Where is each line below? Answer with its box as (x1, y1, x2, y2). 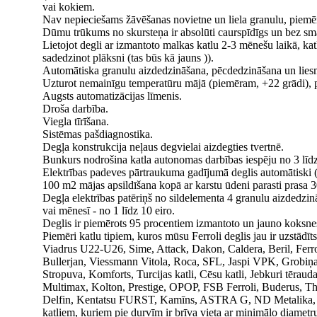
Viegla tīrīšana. (42, 115, 109, 127)
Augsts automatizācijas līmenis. (42, 90, 182, 102)
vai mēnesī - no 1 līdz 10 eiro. (42, 204, 175, 217)
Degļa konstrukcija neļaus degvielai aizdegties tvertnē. (42, 141, 284, 153)
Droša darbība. (42, 103, 108, 115)
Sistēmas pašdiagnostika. (42, 128, 153, 140)
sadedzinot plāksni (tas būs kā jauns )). (42, 52, 214, 64)
